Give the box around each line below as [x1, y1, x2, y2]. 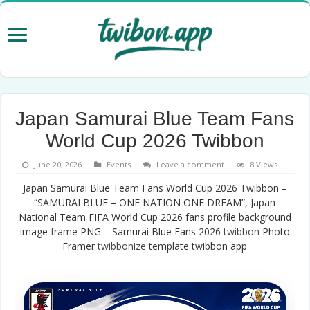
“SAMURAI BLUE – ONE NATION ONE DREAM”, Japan [34, 195, 276, 209]
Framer [62, 239, 98, 253]
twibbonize [98, 239, 147, 253]
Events [106, 158, 131, 170]
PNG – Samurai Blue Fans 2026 [77, 224, 224, 238]
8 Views [249, 158, 277, 170]
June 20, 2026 [33, 158, 82, 170]
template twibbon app [146, 239, 248, 253]
